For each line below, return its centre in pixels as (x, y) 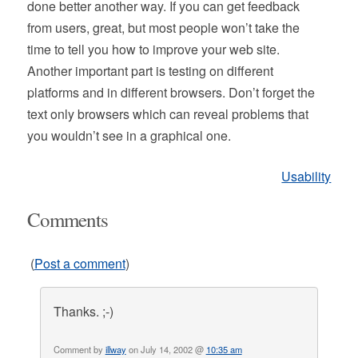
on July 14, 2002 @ (166, 349)
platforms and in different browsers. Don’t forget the (171, 92)
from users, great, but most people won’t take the (163, 28)
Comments (67, 219)
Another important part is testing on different (150, 71)
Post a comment (80, 263)
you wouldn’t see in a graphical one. (129, 135)
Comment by (79, 349)
